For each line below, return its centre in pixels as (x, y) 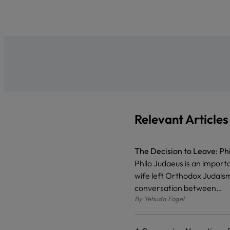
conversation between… (178, 188)
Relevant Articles (181, 119)
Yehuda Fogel (164, 198)
